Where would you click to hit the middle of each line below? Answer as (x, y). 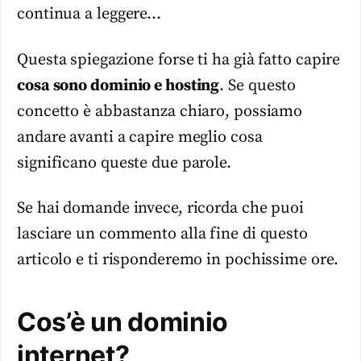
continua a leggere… (89, 15)
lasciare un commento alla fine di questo (162, 234)
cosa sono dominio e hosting (118, 85)
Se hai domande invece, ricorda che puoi (161, 209)
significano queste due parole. (124, 163)
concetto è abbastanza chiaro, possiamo (160, 111)
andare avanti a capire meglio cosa (140, 137)
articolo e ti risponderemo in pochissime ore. (178, 260)
